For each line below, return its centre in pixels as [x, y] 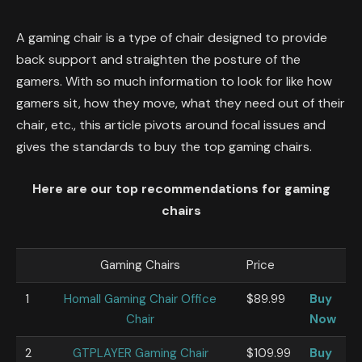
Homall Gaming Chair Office [140, 299]
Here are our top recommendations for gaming [181, 188]
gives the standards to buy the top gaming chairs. [164, 147]
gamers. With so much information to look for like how [174, 81]
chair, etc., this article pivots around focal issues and [171, 125]
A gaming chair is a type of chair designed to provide [172, 38]
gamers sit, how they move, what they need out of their [181, 103]
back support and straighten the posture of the [158, 59]
